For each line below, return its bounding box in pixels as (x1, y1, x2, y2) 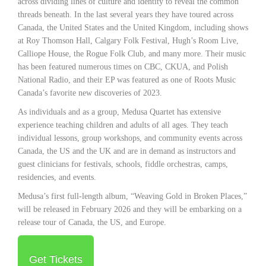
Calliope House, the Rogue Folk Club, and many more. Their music (18, 49, 246, 58)
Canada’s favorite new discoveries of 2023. (18, 88, 162, 97)
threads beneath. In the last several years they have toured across (18, 9, 233, 19)
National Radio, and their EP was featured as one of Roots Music (18, 75, 236, 84)
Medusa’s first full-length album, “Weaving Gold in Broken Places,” (18, 191, 247, 201)
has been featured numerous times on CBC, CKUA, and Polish (18, 62, 228, 71)
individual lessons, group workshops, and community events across (18, 133, 242, 142)
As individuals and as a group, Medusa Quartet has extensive (18, 107, 221, 116)
